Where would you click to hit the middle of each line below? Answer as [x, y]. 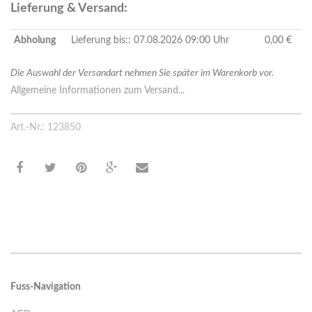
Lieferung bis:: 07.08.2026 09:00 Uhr [150, 41]
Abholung [35, 41]
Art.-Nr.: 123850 [46, 128]
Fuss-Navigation [46, 287]
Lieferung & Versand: [69, 9]
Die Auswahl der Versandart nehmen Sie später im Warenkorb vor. [142, 73]
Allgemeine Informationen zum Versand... [97, 91]
